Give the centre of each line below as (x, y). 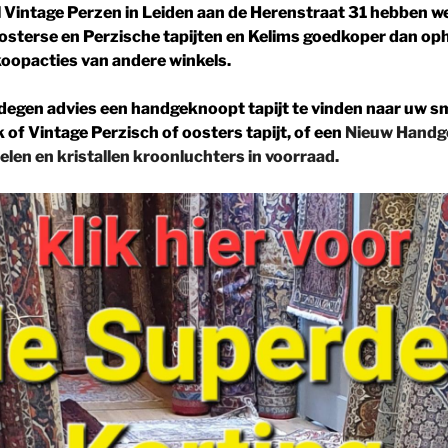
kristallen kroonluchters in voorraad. (198, 156)
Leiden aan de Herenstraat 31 (254, 12)
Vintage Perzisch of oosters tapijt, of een (185, 132)
